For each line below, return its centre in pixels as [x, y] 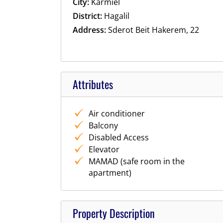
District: [87, 16]
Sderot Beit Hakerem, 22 [152, 30]
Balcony [103, 126]
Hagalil [115, 16]
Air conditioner [116, 114]
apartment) [110, 173]
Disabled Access [118, 138]
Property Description [113, 213]
